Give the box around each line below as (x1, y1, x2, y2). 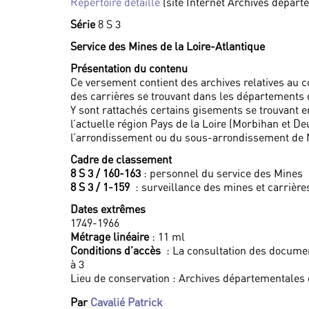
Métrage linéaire (70, 230, 149, 243)
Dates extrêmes (70, 202, 146, 216)
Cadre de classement (70, 152, 172, 166)
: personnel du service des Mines (141, 166, 303, 180)
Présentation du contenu (70, 61, 188, 75)
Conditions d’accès (70, 243, 163, 257)
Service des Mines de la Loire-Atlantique (70, 39, 265, 53)
